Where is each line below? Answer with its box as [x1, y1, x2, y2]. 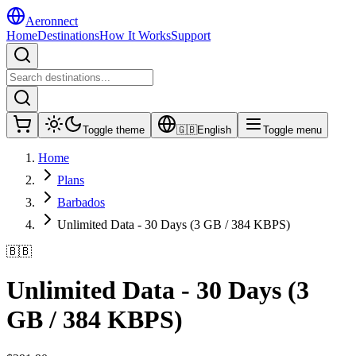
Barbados [57, 195, 105, 209]
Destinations [37, 29, 99, 42]
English [197, 124, 231, 136]
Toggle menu [263, 124, 322, 136]
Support [171, 29, 211, 42]
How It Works [99, 29, 171, 42]
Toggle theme [83, 124, 145, 136]
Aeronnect [25, 14, 78, 28]
